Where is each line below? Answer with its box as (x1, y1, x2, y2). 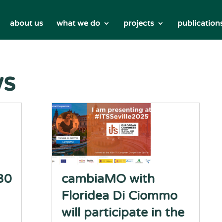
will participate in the (61, 205, 185, 220)
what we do (56, 18, 100, 28)
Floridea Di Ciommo (61, 188, 178, 203)
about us (9, 18, 43, 28)
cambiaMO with (61, 171, 155, 186)
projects (123, 18, 154, 28)
